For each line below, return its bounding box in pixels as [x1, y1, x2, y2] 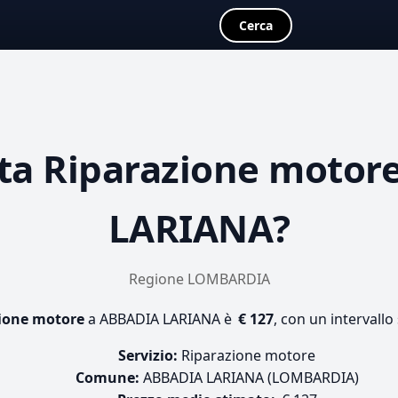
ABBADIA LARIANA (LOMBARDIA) [139, 368, 359, 387]
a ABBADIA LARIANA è [84, 309, 235, 329]
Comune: [75, 368, 139, 387]
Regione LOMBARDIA [128, 269, 270, 289]
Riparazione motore [178, 346, 315, 365]
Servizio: [118, 346, 178, 365]
